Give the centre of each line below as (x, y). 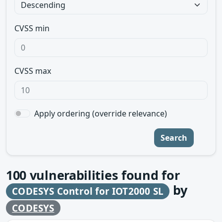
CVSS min (32, 28)
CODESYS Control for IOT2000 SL (88, 191)
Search (174, 138)
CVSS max (33, 71)
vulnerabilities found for (103, 175)
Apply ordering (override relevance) (101, 113)
